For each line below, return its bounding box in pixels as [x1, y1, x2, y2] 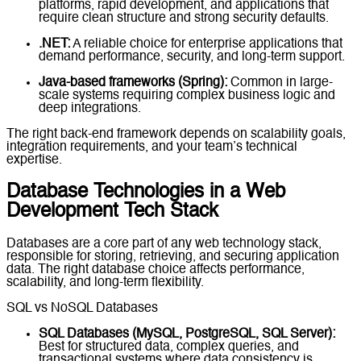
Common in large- [227, 76, 333, 89]
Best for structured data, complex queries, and [39, 340, 299, 354]
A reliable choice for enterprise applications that [70, 37, 342, 51]
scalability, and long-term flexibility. [6, 276, 204, 289]
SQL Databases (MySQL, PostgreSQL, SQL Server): [39, 327, 335, 341]
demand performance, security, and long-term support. [39, 50, 345, 64]
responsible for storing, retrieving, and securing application [6, 250, 339, 263]
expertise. [6, 153, 62, 167]
